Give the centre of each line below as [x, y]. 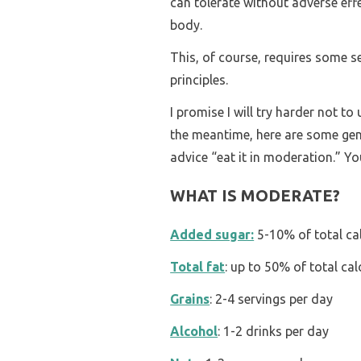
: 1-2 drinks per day [274, 331]
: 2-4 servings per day [272, 299]
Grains [190, 299]
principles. [199, 79]
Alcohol [194, 331]
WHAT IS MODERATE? [255, 196]
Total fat [198, 266]
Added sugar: [212, 234]
